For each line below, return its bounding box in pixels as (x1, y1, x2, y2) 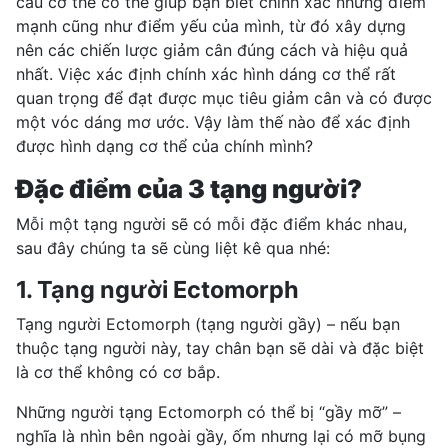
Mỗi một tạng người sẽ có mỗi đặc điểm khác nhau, (16, 213, 407, 234)
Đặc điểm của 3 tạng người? (16, 173, 362, 204)
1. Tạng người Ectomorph (16, 274, 299, 304)
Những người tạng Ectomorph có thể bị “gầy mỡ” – (16, 401, 401, 422)
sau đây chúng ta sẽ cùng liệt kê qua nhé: (16, 237, 330, 258)
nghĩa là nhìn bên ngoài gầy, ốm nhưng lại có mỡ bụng (16, 425, 426, 446)
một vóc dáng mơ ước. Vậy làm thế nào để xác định (16, 111, 410, 132)
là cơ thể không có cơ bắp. (16, 361, 220, 382)
